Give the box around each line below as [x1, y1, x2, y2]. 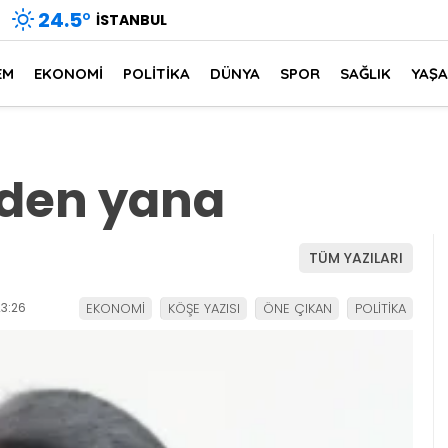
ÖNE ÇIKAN [263, 299, 332, 318]
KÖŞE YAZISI [168, 299, 240, 318]
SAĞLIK [340, 63, 391, 83]
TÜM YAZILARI [309, 247, 403, 268]
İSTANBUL [96, 9, 167, 30]
